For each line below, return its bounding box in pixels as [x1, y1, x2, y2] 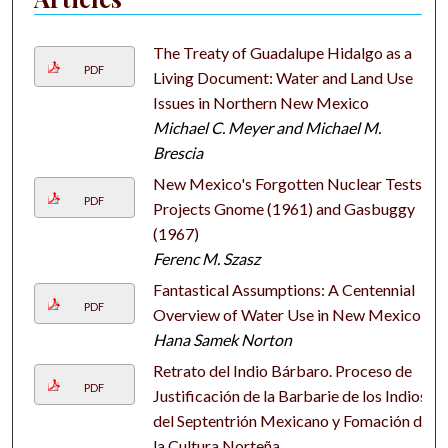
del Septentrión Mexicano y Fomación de [152, 411, 430, 431]
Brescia [152, 143, 203, 163]
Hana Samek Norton [152, 330, 292, 350]
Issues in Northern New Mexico [152, 93, 369, 113]
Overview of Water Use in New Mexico [152, 305, 421, 325]
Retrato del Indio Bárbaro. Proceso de [152, 361, 412, 381]
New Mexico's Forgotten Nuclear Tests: [152, 174, 426, 194]
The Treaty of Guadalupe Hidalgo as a [152, 43, 412, 63]
